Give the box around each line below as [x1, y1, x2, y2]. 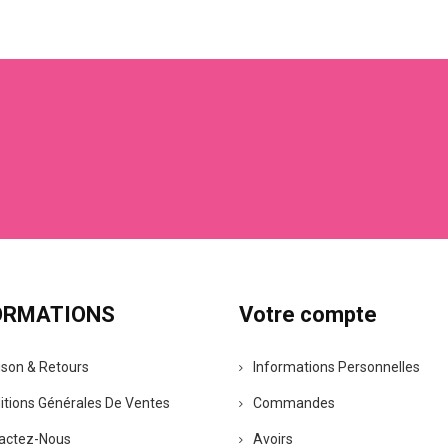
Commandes [253, 395, 335, 411]
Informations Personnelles [253, 359, 420, 375]
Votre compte [239, 302, 377, 327]
